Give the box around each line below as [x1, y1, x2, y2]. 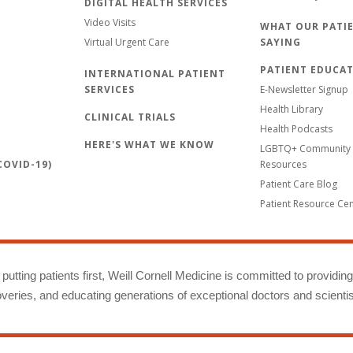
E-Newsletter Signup [260, 83, 348, 97]
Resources [260, 158, 307, 172]
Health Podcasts [260, 122, 333, 136]
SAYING [260, 35, 301, 50]
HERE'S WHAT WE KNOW [84, 138, 214, 152]
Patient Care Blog [260, 177, 337, 191]
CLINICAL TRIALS [84, 110, 176, 124]
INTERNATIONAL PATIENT [84, 67, 225, 81]
